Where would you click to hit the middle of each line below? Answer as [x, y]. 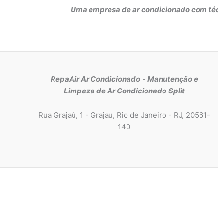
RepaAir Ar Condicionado [95, 79]
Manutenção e [173, 79]
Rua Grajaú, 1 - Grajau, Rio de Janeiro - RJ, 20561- [124, 115]
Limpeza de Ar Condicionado [115, 91]
